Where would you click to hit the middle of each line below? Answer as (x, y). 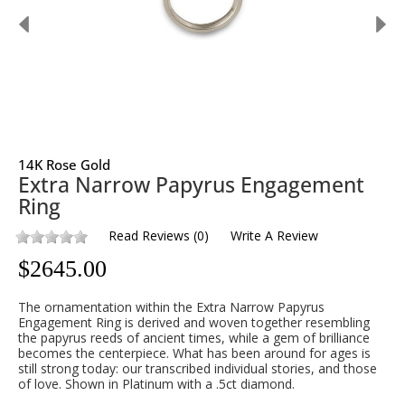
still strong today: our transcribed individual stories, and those (198, 369)
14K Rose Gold (64, 165)
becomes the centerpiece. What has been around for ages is (194, 353)
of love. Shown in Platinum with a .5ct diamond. (156, 384)
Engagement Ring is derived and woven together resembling (194, 323)
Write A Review (274, 236)
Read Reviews (149, 236)
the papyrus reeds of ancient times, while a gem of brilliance (194, 338)
